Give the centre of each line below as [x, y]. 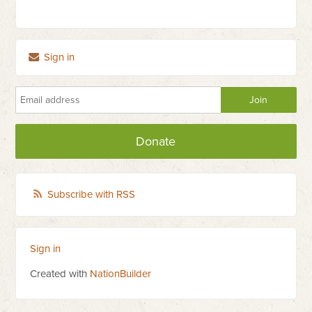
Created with [60, 274]
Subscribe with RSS [92, 194]
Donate [156, 141]
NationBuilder [121, 274]
